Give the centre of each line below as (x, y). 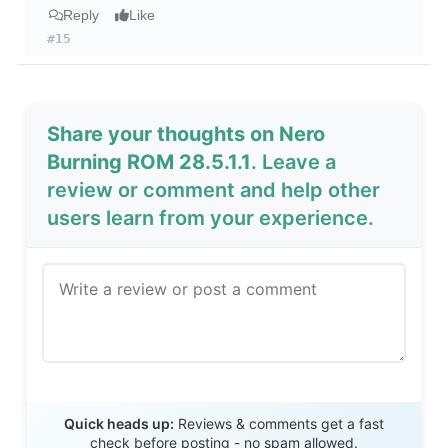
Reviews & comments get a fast (279, 424)
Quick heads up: (119, 424)
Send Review (224, 408)
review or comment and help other (214, 190)
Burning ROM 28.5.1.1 (149, 162)
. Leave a (294, 162)
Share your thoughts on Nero (186, 134)
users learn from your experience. (211, 218)
